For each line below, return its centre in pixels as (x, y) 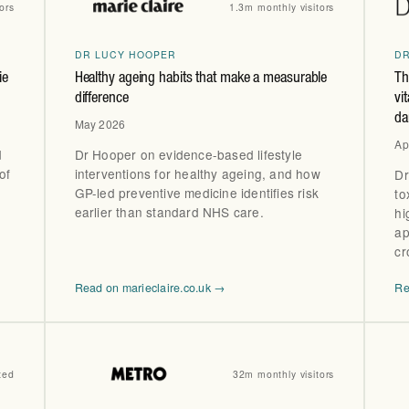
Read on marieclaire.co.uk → (150, 287)
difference (101, 100)
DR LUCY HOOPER (126, 54)
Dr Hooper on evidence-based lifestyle (189, 154)
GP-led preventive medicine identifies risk (197, 192)
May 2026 (100, 123)
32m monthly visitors (283, 374)
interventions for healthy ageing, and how (197, 173)
